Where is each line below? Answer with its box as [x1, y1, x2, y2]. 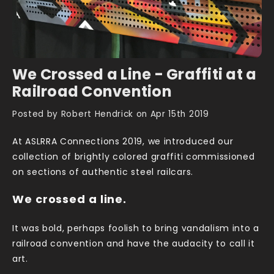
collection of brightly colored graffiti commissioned [12, 153, 255, 162]
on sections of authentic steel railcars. [12, 168, 193, 177]
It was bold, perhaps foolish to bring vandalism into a [12, 224, 259, 234]
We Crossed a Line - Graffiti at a [12, 68, 257, 83]
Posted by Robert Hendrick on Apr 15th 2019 [12, 111, 209, 119]
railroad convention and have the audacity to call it [12, 239, 255, 249]
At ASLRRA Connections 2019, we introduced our [12, 138, 234, 147]
